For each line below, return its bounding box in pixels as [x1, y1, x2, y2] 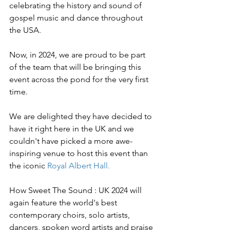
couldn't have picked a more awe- [9, 136, 132, 146]
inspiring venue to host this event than [9, 148, 150, 159]
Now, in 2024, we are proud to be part [9, 50, 147, 60]
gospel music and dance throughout [9, 13, 145, 23]
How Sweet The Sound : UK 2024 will [9, 185, 144, 196]
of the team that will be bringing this [9, 62, 143, 72]
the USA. [9, 25, 41, 35]
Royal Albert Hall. [47, 161, 110, 171]
